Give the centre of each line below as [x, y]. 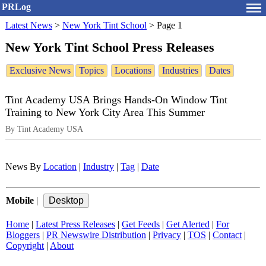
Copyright [25, 246]
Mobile [20, 201]
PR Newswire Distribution [96, 235]
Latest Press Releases [75, 224]
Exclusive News [40, 71]
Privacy [167, 235]
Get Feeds [141, 224]
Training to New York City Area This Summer [105, 113]
